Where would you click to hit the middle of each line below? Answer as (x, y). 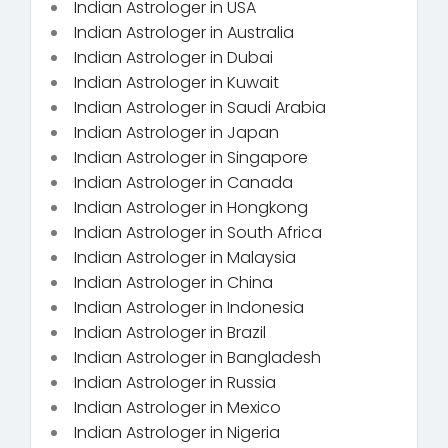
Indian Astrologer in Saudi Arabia (200, 107)
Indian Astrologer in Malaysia (185, 257)
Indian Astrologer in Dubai (173, 57)
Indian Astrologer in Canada (183, 182)
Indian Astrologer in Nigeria (177, 432)
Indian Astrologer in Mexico (177, 407)
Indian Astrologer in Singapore (191, 157)
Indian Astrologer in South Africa (198, 232)
